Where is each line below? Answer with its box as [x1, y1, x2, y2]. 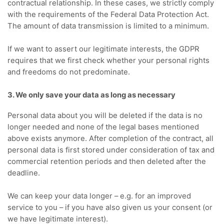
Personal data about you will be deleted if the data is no [7, 111, 202, 120]
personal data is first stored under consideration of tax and [7, 145, 214, 155]
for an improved [135, 191, 191, 201]
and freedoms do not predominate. [7, 67, 130, 76]
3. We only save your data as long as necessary [7, 90, 175, 99]
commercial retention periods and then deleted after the [7, 157, 206, 166]
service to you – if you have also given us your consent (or [7, 203, 212, 212]
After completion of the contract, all [89, 134, 213, 143]
